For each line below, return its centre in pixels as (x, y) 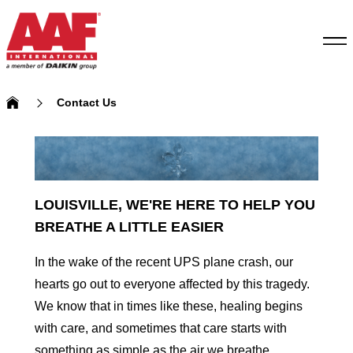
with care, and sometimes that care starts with (160, 329)
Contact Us (87, 102)
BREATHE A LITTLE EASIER (129, 227)
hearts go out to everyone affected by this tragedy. (172, 284)
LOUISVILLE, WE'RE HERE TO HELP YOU (175, 205)
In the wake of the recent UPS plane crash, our (163, 262)
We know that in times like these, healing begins (168, 307)
